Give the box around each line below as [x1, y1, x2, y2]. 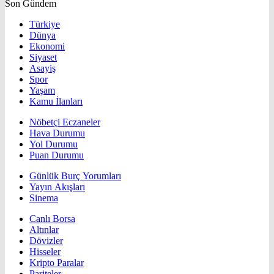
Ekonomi [29, 41, 65, 52]
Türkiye [29, 19, 60, 30]
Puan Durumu [29, 150, 84, 161]
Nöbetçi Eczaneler [29, 117, 100, 128]
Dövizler [29, 235, 63, 246]
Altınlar [29, 224, 59, 235]
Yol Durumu [29, 139, 78, 150]
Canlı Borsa [29, 213, 75, 224]
